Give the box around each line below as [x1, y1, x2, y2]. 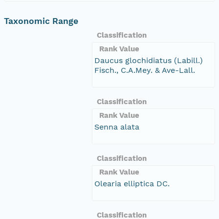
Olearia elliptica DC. [94, 178, 170, 188]
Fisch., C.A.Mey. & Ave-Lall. [94, 65, 195, 75]
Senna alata [94, 122, 139, 131]
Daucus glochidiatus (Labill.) [94, 55, 203, 65]
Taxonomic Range [4, 16, 78, 26]
